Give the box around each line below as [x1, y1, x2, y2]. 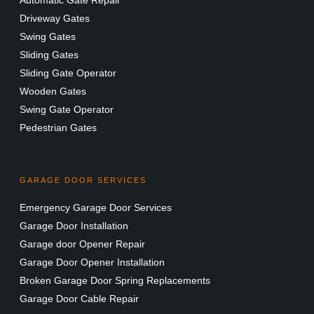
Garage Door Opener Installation [20, 256, 165, 268]
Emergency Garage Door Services [20, 201, 172, 213]
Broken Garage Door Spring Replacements [20, 274, 210, 286]
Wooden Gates [20, 85, 86, 97]
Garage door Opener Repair [20, 238, 145, 250]
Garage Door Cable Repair [20, 292, 139, 304]
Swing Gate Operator [20, 103, 114, 115]
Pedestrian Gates [20, 121, 97, 133]
